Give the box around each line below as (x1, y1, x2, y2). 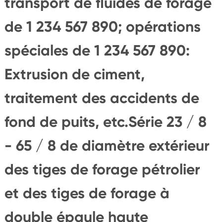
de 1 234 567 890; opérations (4, 17, 201, 36)
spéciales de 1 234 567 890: (4, 41, 190, 59)
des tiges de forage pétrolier (4, 160, 200, 178)
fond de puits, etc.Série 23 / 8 (4, 112, 207, 131)
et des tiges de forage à (4, 184, 169, 202)
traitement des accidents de (4, 89, 199, 107)
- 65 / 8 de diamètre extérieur (4, 136, 210, 155)
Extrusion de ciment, (4, 65, 145, 83)
